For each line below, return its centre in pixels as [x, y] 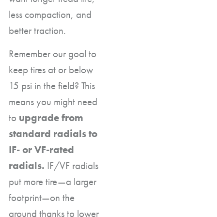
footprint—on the [42, 197]
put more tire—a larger [53, 181]
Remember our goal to [53, 53]
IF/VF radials [71, 165]
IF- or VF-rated [41, 149]
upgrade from [51, 117]
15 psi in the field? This [52, 85]
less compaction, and [50, 14]
